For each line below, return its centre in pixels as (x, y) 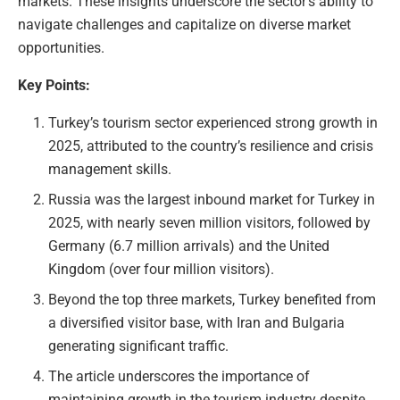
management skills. (110, 169)
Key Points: (54, 85)
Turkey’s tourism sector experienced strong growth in (213, 122)
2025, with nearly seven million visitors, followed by (210, 222)
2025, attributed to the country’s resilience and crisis (211, 146)
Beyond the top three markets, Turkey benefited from (212, 299)
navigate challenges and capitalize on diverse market (184, 24)
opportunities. (61, 47)
